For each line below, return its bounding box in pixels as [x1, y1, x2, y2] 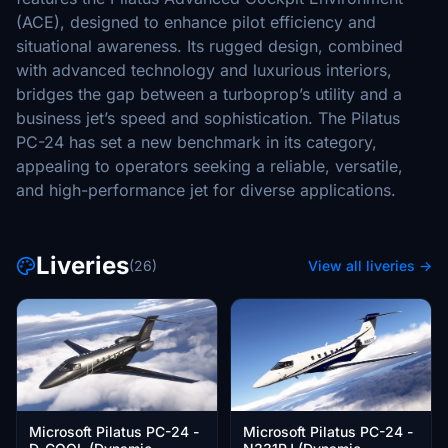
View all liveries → [308, 257, 432, 274]
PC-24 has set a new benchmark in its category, [16, 132, 377, 152]
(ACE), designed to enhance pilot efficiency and [16, 12, 376, 32]
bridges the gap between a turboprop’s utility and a [16, 84, 402, 104]
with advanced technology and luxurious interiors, [16, 60, 392, 80]
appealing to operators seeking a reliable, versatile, [16, 156, 403, 176]
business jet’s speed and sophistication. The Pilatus [16, 108, 400, 128]
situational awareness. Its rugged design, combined [16, 36, 403, 56]
